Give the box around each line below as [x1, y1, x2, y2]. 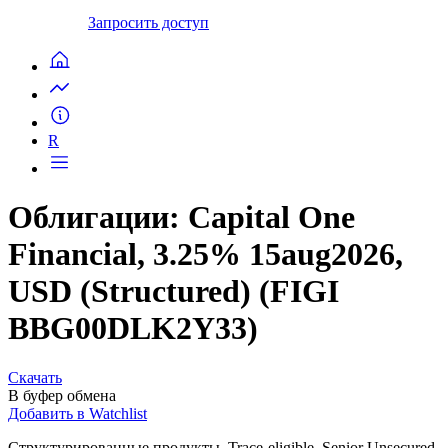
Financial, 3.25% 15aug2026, [8, 236, 403, 273]
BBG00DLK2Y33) [8, 310, 258, 347]
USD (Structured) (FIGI [8, 273, 339, 310]
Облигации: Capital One [8, 199, 355, 236]
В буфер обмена [8, 386, 116, 404]
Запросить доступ [88, 13, 209, 31]
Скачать [8, 368, 62, 386]
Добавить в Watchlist [8, 404, 147, 422]
